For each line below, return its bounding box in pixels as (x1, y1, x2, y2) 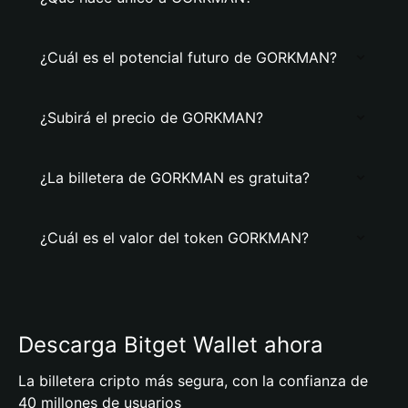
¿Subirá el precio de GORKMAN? (40, 108, 263, 127)
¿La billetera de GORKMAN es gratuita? (40, 168, 310, 187)
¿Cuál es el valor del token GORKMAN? (40, 229, 309, 247)
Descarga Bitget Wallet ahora (18, 331, 323, 358)
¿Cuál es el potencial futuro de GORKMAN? (40, 48, 337, 66)
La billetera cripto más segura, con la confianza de (18, 372, 368, 390)
